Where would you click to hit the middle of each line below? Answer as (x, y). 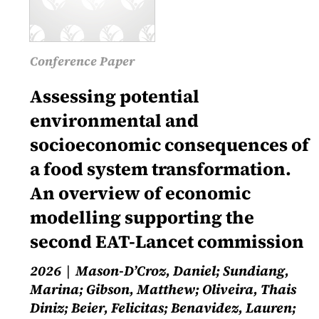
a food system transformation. (160, 169)
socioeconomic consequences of (169, 145)
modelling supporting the (142, 218)
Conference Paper (82, 62)
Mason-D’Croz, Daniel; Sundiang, (182, 271)
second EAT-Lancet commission (167, 242)
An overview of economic (140, 193)
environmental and (114, 121)
